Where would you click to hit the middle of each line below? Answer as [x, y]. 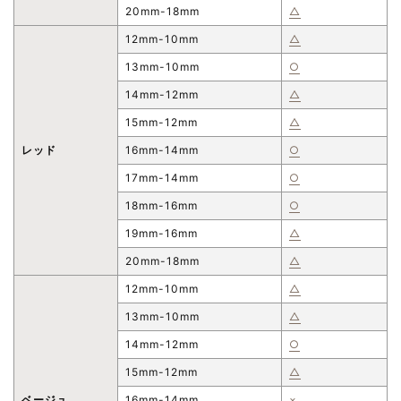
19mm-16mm [162, 233]
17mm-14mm [162, 177]
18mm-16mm [162, 205]
